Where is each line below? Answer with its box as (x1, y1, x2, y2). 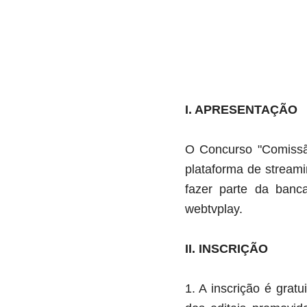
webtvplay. (184, 202, 243, 216)
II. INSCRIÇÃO (184, 242, 268, 256)
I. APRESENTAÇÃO (184, 103, 297, 116)
